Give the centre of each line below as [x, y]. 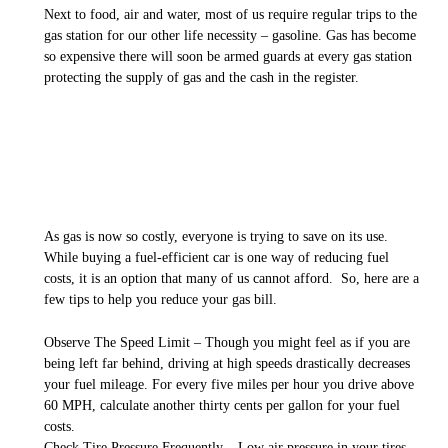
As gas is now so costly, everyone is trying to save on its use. [216, 237]
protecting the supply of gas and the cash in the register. [201, 78]
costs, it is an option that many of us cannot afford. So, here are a [231, 279]
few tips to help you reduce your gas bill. [160, 300]
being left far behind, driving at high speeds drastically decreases [227, 363]
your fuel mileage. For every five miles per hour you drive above [229, 384]
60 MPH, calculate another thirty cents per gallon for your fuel [222, 405]
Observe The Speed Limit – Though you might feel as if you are [227, 342]
